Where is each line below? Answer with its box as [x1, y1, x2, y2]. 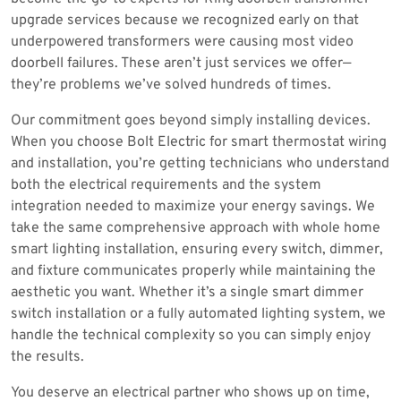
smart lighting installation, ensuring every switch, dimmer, [11, 241, 383, 259]
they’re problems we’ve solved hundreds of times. [11, 76, 331, 94]
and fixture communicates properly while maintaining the [11, 262, 376, 280]
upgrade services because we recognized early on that [11, 12, 359, 30]
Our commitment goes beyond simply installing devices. [11, 112, 371, 130]
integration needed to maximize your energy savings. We [11, 198, 375, 216]
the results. [11, 348, 84, 366]
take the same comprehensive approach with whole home [11, 219, 380, 237]
